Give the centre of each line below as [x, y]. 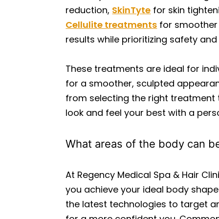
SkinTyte [131, 10]
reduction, [89, 10]
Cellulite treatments [111, 25]
